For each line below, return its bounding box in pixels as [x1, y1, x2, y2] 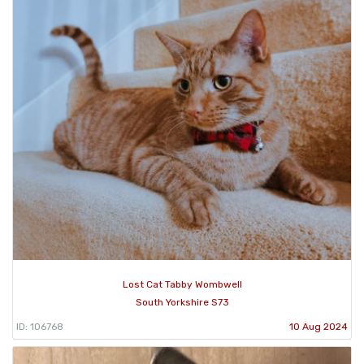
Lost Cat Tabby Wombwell [122, 279, 242, 291]
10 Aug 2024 [289, 321, 348, 333]
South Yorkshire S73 [135, 297, 229, 309]
